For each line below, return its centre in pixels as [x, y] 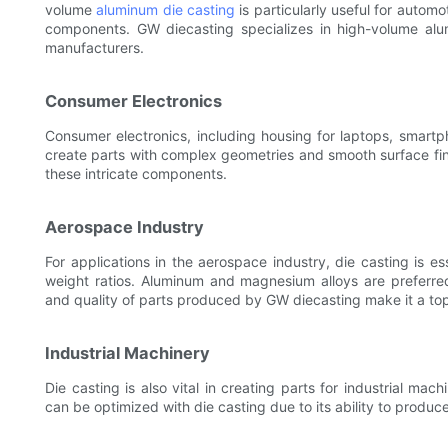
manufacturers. [94, 48]
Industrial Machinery [127, 353]
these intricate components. [136, 174]
